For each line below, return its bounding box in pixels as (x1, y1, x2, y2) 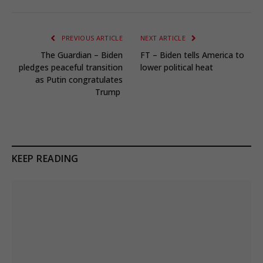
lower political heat (140, 62, 215, 73)
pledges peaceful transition (19, 62, 123, 73)
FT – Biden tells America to (140, 49, 244, 61)
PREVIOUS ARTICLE (59, 33, 123, 43)
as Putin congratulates (35, 74, 123, 86)
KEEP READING (12, 152, 79, 166)
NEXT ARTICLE (140, 33, 188, 43)
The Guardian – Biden (41, 49, 123, 61)
